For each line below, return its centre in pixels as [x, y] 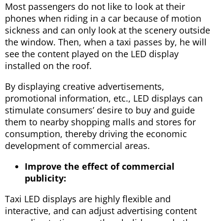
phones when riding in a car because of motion [103, 18]
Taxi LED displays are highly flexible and [88, 199]
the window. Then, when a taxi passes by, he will [106, 42]
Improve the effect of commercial [100, 166]
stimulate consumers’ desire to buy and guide [100, 110]
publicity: [45, 178]
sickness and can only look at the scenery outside [108, 30]
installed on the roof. [48, 66]
